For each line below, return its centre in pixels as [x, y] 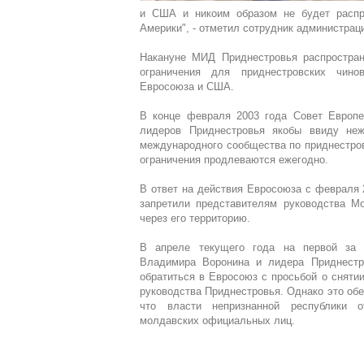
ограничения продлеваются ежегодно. [234, 160]
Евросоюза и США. [187, 87]
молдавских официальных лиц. [217, 321]
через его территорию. [195, 218]
